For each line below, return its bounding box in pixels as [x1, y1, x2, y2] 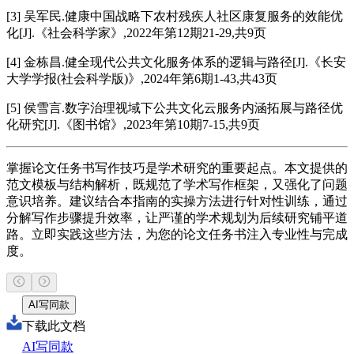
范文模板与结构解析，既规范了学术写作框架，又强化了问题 [6, 177, 348, 191]
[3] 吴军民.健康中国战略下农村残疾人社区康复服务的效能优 [6, 9, 343, 23]
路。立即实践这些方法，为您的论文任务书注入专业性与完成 [6, 227, 348, 241]
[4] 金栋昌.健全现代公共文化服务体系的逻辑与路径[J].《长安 [6, 55, 346, 69]
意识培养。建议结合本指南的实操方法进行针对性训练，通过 [6, 194, 348, 208]
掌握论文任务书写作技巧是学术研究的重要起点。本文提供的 [6, 160, 348, 175]
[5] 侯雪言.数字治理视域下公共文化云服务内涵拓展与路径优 [6, 100, 343, 115]
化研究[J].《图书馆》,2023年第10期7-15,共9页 [6, 117, 260, 131]
